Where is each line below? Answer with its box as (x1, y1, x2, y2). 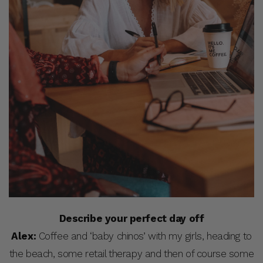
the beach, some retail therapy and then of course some (9, 247, 254, 259)
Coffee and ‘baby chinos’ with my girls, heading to (36, 230, 252, 242)
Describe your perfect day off (59, 212, 204, 224)
